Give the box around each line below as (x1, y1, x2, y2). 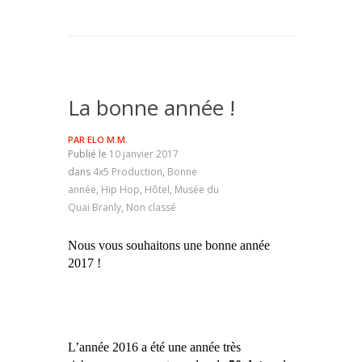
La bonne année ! (68, 93, 235, 122)
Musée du (175, 183, 219, 196)
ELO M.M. (87, 133, 128, 145)
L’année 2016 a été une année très (68, 340, 241, 354)
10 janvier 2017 (109, 147, 179, 161)
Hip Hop (101, 183, 140, 196)
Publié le (68, 147, 109, 161)
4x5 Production (93, 165, 162, 179)
